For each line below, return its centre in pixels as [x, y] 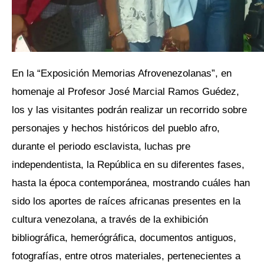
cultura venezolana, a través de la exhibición [110, 220]
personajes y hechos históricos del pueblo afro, [116, 128]
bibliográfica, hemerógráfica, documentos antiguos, [124, 238]
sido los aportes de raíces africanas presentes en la [126, 201]
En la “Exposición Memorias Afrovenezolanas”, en [122, 73]
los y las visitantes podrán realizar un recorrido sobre [129, 110]
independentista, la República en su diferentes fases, [128, 165]
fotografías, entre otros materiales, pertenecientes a [126, 256]
